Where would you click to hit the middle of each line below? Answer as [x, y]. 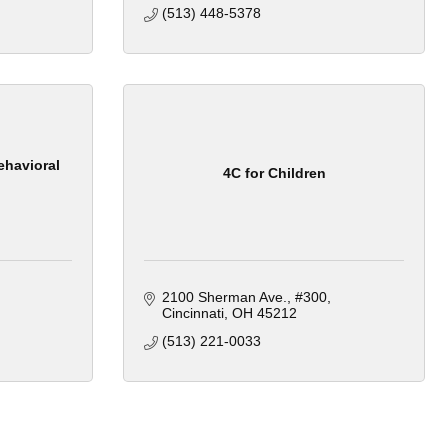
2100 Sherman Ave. [224, 297]
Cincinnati [192, 313]
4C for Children [274, 172]
